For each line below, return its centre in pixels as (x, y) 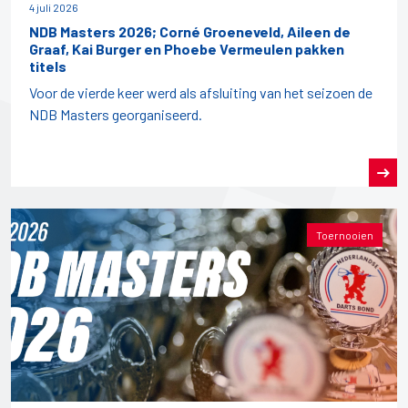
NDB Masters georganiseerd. (116, 115)
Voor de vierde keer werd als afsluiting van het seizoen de (201, 93)
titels (48, 66)
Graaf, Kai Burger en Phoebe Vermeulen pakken (187, 49)
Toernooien (345, 235)
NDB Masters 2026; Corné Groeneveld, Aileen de (190, 32)
